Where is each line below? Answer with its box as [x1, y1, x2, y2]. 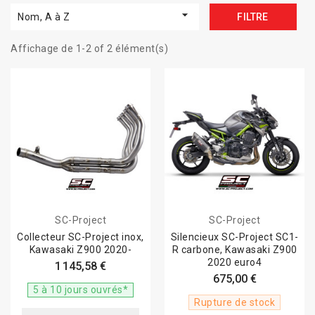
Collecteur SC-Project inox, [17, 231, 144, 243]
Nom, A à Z [18, 11, 70, 22]
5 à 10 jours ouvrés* [33, 284, 128, 295]
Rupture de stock [194, 297, 275, 308]
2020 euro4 [207, 257, 262, 268]
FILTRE [237, 11, 269, 22]
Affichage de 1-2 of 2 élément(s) [11, 43, 168, 54]
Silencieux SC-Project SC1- [170, 231, 299, 243]
